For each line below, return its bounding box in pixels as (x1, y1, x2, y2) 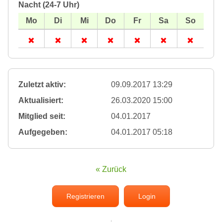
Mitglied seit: (18, 112, 65, 121)
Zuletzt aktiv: (18, 80, 66, 89)
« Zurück (96, 165, 126, 174)
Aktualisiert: (18, 96, 63, 105)
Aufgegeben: (18, 128, 67, 137)
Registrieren (66, 192, 105, 201)
